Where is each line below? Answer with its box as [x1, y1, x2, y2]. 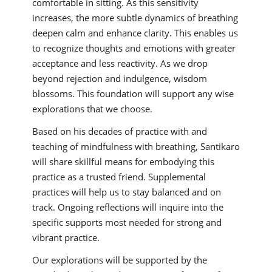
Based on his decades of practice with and [32, 125, 207, 137]
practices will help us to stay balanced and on [32, 186, 221, 198]
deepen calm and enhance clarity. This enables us [32, 27, 238, 39]
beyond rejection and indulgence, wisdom [32, 72, 207, 84]
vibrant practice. [32, 231, 100, 243]
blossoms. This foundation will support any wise [32, 87, 234, 100]
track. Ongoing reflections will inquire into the [32, 201, 223, 213]
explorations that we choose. [32, 103, 152, 115]
